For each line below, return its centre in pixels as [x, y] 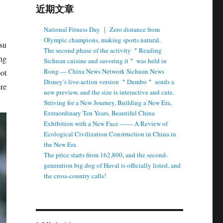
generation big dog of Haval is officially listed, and [112, 165]
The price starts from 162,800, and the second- [106, 155]
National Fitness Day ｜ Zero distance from [102, 29]
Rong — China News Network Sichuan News [104, 71]
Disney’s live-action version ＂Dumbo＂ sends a [109, 82]
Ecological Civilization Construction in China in [110, 134]
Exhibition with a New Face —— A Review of [106, 123]
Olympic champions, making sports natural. [103, 40]
